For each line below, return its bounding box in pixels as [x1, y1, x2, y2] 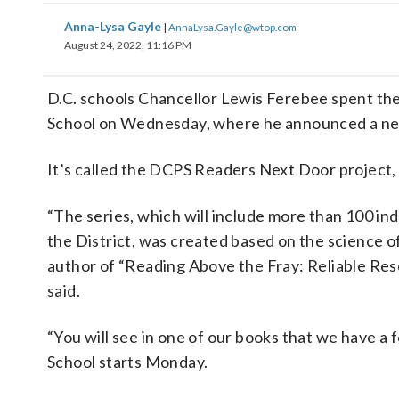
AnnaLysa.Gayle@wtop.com [168, 20, 297, 33]
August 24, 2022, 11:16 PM [64, 38, 191, 52]
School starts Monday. [47, 352, 208, 371]
